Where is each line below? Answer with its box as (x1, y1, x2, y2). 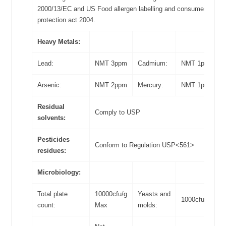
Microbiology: (37, 168, 81, 177)
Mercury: (138, 81, 164, 89)
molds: (138, 201, 158, 209)
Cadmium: (138, 60, 168, 68)
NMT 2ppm (95, 81, 128, 89)
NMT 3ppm (95, 60, 128, 68)
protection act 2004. (37, 16, 96, 24)
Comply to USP (95, 108, 141, 117)
